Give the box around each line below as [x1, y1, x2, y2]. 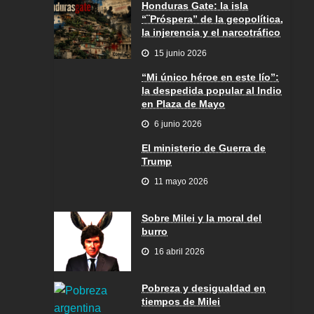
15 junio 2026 [154, 48, 207, 58]
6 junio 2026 [154, 118, 202, 129]
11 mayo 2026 [154, 177, 208, 187]
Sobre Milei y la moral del [142, 212, 261, 224]
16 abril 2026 [154, 247, 205, 257]
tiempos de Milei [142, 295, 220, 307]
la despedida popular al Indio [142, 84, 282, 96]
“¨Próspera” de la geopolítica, [142, 13, 283, 25]
